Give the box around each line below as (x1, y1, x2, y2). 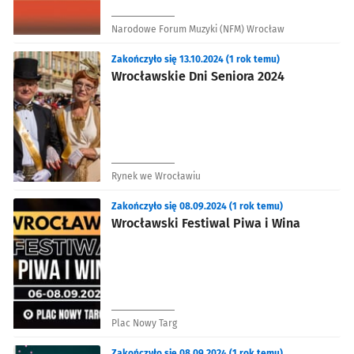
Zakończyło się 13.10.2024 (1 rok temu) (111, 53, 280, 65)
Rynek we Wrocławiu (111, 170, 201, 182)
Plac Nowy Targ (111, 317, 177, 329)
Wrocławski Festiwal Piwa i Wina (111, 215, 300, 231)
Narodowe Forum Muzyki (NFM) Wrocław (111, 23, 284, 35)
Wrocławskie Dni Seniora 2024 (111, 68, 284, 84)
